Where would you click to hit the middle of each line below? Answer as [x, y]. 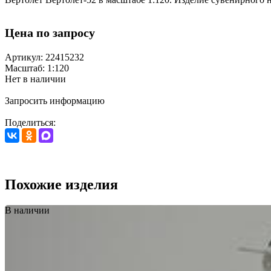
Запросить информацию [55, 101]
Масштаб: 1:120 [37, 68]
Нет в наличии [35, 79]
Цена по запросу [50, 33]
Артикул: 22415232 [44, 57]
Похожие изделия [61, 184]
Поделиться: [30, 123]
